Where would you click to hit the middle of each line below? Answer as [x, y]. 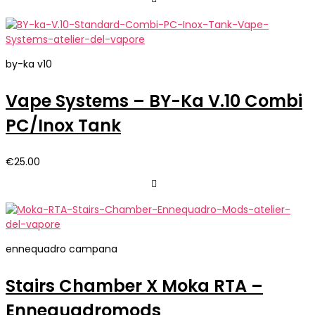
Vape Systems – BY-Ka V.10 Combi [154, 101]
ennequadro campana [62, 249]
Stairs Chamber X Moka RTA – [134, 286]
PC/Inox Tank [63, 126]
